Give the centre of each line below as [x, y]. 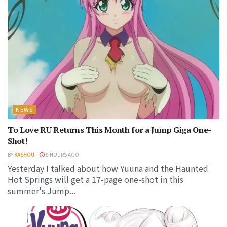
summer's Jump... [42, 191]
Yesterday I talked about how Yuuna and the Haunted [108, 168]
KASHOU [24, 155]
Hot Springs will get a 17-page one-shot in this [96, 180]
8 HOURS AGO [62, 155]
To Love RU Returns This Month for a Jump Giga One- [109, 130]
